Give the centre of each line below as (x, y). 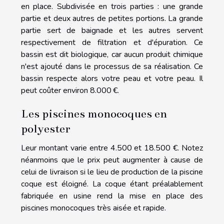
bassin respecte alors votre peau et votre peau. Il (112, 78)
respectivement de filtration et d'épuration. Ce (112, 42)
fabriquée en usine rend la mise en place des (112, 196)
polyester (46, 128)
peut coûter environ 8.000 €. (70, 90)
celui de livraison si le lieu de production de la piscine (112, 172)
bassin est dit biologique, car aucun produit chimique (112, 54)
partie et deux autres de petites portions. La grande (112, 18)
